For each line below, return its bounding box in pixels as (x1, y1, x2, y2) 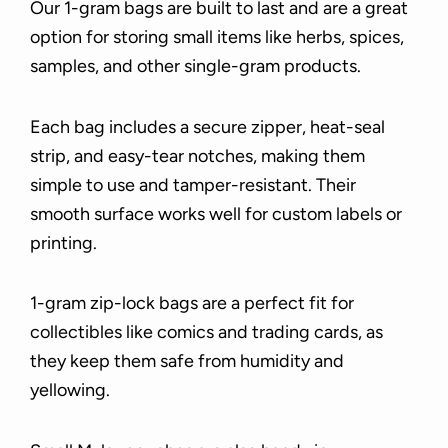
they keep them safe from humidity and (30, 350, 344, 373)
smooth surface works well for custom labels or (30, 202, 402, 225)
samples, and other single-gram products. (30, 55, 361, 78)
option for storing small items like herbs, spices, (30, 26, 404, 49)
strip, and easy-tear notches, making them (30, 144, 365, 167)
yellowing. (30, 379, 110, 402)
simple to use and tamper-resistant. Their (30, 173, 356, 196)
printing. (30, 231, 97, 254)
